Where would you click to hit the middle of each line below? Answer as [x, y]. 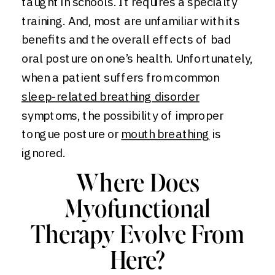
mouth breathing [165, 134]
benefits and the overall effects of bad [126, 39]
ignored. [45, 153]
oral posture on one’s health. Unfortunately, [137, 58]
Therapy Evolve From [137, 237]
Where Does [137, 185]
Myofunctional [137, 211]
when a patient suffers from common [120, 77]
